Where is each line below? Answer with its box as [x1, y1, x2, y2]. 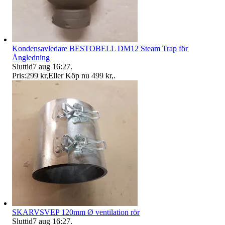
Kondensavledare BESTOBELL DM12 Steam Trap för [12, 44, 188, 53]
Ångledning [12, 53, 50, 62]
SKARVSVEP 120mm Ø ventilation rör [12, 207, 140, 216]
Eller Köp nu [48, 71, 89, 80]
